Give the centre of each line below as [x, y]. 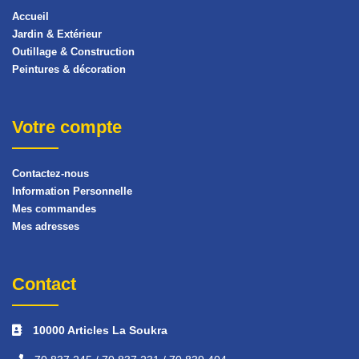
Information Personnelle [72, 191]
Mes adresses [46, 226]
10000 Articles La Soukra [100, 330]
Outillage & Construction [73, 51]
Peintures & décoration [69, 69]
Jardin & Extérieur [57, 34]
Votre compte [67, 127]
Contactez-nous [50, 173]
